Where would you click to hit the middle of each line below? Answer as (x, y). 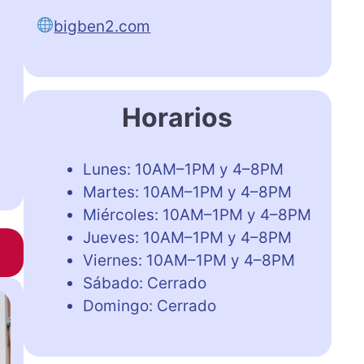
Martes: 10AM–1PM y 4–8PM (187, 192)
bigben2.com (102, 26)
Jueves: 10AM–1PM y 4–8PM (187, 237)
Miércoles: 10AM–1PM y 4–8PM (197, 214)
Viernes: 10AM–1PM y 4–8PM (188, 260)
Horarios (178, 117)
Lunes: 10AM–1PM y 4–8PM (183, 169)
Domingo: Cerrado (149, 305)
